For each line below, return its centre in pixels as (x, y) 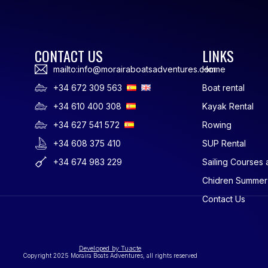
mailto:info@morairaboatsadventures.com (134, 69)
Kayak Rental (228, 106)
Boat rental (224, 87)
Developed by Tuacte (110, 248)
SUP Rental (224, 143)
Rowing (217, 124)
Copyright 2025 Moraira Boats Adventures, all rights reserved (110, 255)
